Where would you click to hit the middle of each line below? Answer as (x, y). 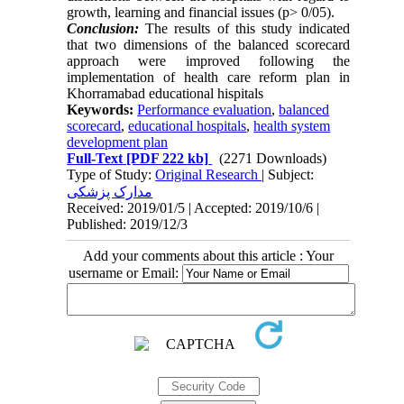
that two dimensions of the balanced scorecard (208, 45)
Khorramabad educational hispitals (165, 94)
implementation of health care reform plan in (208, 78)
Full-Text (95, 159)
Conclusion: (103, 29)
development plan (118, 142)
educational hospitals (188, 126)
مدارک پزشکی (110, 192)
